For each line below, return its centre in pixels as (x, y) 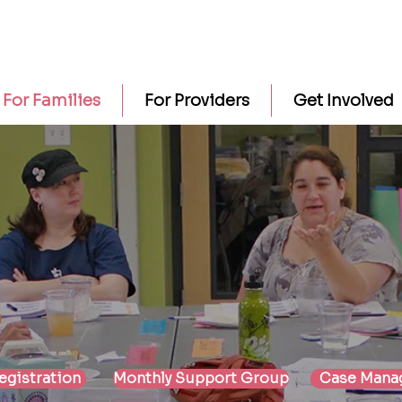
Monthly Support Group (201, 378)
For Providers (197, 100)
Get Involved (343, 100)
